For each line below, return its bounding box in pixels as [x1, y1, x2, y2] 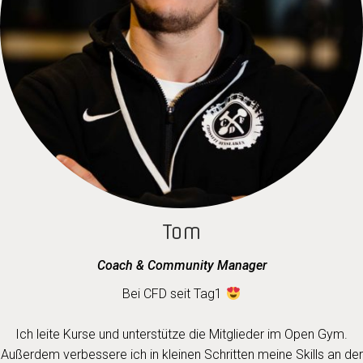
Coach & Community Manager [96, 258, 267, 273]
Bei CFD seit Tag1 [122, 286, 226, 301]
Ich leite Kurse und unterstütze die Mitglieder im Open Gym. [15, 327, 348, 342]
